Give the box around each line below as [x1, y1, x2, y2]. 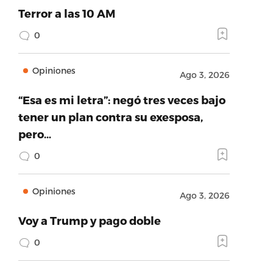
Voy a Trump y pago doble [18, 214, 161, 227]
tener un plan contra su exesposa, [18, 110, 203, 123]
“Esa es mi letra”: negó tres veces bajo [18, 93, 225, 106]
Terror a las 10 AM [18, 7, 115, 19]
